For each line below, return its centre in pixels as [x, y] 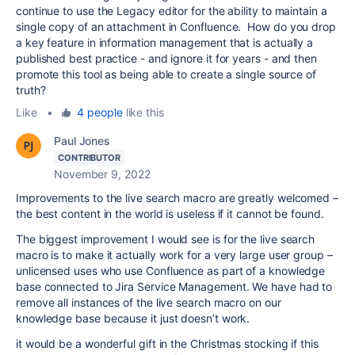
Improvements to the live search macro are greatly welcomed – [177, 197]
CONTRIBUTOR [90, 157]
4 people [100, 112]
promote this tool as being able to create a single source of [166, 74]
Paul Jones [82, 140]
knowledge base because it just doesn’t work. [133, 318]
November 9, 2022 [102, 174]
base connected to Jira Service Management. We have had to [174, 286]
